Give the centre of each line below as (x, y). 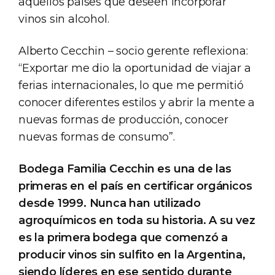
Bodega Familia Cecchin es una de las (125, 168)
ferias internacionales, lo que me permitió (131, 85)
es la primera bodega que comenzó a (123, 237)
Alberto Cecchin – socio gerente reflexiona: (133, 51)
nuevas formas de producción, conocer (123, 119)
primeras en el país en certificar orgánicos (135, 186)
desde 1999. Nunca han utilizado (110, 203)
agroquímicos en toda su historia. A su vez (137, 220)
